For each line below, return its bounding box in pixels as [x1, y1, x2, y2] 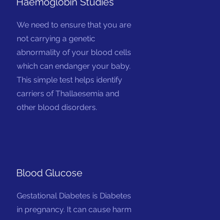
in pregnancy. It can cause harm [17, 205, 132, 214]
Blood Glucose [16, 167, 83, 179]
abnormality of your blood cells [17, 48, 132, 57]
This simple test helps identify [17, 75, 123, 84]
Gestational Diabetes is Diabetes [17, 191, 132, 200]
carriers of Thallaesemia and [17, 89, 120, 98]
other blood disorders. [17, 103, 98, 112]
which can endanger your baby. [17, 61, 131, 71]
